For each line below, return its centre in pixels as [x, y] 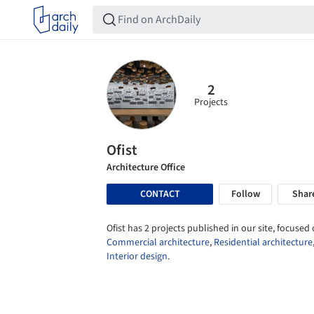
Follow [245, 194]
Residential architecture [263, 243]
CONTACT [160, 194]
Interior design [137, 257]
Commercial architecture [158, 243]
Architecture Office [146, 168]
